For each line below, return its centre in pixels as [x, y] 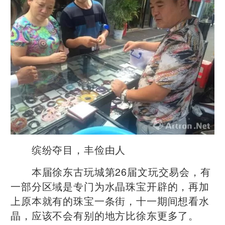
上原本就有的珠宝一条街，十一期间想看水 [110, 200]
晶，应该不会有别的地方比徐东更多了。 [105, 215]
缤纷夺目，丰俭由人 [68, 149]
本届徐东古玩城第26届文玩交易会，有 [111, 171]
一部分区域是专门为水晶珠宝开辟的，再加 [110, 186]
